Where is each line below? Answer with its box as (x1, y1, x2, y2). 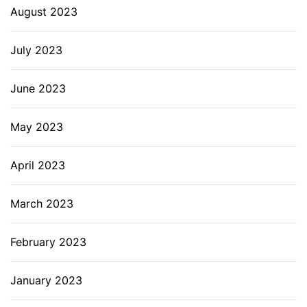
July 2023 (10, 42, 62, 57)
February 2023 (10, 234, 86, 249)
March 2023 (10, 196, 73, 210)
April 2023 (10, 158, 65, 172)
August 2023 (10, 4, 77, 19)
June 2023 (10, 81, 66, 95)
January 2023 (10, 273, 82, 287)
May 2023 (10, 119, 63, 134)
